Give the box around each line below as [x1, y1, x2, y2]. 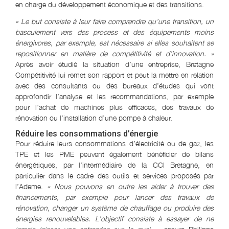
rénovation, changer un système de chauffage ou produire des [15, 203, 214, 212]
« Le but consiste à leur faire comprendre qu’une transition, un [15, 16, 214, 26]
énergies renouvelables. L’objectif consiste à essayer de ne [15, 214, 214, 223]
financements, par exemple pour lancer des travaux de [15, 192, 214, 201]
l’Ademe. [15, 181, 47, 191]
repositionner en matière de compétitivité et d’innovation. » [15, 49, 214, 58]
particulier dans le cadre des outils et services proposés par [15, 171, 214, 180]
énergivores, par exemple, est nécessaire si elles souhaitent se [15, 38, 214, 47]
